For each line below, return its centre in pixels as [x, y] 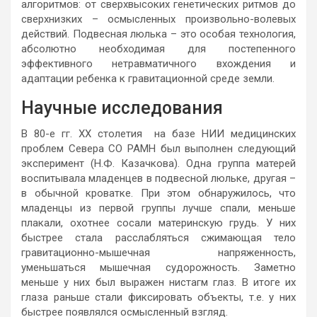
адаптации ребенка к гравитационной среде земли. [148, 78]
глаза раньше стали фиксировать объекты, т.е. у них [158, 297]
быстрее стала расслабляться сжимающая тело [158, 237]
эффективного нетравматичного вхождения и [158, 63]
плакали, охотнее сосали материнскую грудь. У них [158, 223]
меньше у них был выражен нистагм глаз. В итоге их [158, 282]
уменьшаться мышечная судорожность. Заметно [158, 267]
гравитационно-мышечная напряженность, [158, 252]
